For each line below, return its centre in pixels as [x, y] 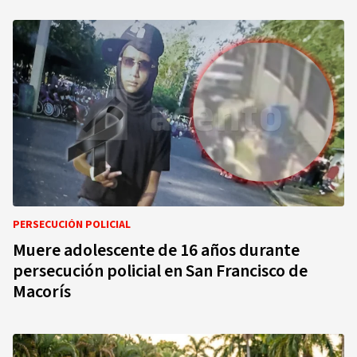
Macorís [42, 292]
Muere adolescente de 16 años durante [156, 250]
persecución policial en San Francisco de [160, 271]
